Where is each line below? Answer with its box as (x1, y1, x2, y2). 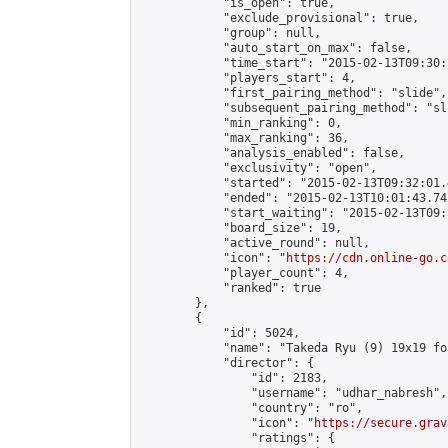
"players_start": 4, (139, 71, 356, 85)
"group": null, (139, 26, 321, 40)
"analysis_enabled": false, (139, 146, 405, 160)
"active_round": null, (139, 236, 370, 250)
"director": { (139, 356, 314, 370)
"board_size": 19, (139, 221, 342, 235)
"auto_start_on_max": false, (139, 41, 412, 55)
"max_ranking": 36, (139, 131, 349, 145)
